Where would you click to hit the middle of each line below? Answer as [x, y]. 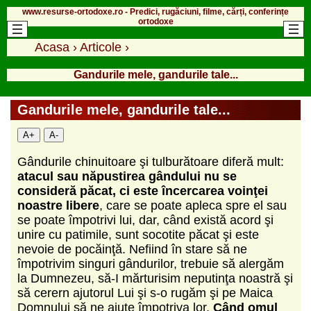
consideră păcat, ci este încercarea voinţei [143, 191]
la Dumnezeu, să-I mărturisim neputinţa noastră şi [155, 278]
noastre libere [58, 205]
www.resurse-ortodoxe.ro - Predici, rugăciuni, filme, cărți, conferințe [155, 11]
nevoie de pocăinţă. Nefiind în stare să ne [132, 249]
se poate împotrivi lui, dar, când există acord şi [145, 220]
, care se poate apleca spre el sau [193, 205]
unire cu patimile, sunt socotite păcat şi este [138, 234]
